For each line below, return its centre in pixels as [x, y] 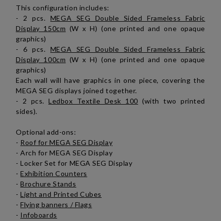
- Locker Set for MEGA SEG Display [74, 163]
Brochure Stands [48, 184]
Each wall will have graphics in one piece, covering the [110, 80]
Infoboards [39, 215]
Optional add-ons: [46, 132]
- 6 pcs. [33, 49]
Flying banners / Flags [56, 204]
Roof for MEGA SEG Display [67, 142]
